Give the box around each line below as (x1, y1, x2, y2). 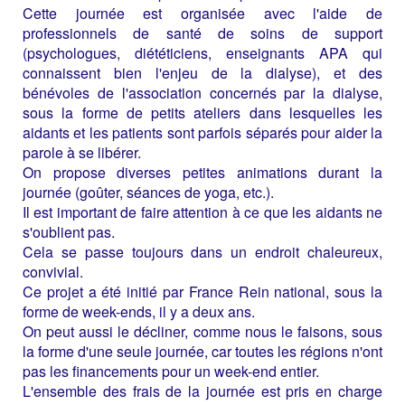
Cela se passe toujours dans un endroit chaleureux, (23, 240, 382, 262)
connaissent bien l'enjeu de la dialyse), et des (23, 61, 382, 83)
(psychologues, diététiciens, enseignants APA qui (23, 42, 382, 63)
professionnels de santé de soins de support (23, 22, 382, 43)
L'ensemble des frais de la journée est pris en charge (23, 380, 382, 401)
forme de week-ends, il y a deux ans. (23, 300, 255, 322)
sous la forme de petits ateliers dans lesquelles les (23, 101, 382, 123)
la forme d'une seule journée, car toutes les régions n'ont (23, 340, 382, 362)
